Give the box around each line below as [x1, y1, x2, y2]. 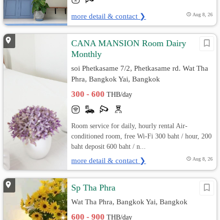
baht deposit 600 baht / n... [71, 142, 146, 150]
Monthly [71, 49, 102, 59]
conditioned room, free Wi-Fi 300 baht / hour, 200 [71, 132, 212, 140]
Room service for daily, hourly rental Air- [71, 122, 188, 130]
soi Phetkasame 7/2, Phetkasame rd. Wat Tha [71, 64, 209, 72]
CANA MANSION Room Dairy [71, 38, 187, 48]
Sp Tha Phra [71, 183, 116, 192]
